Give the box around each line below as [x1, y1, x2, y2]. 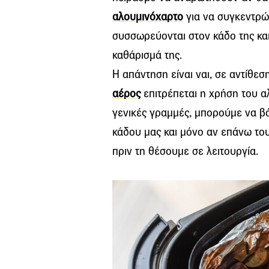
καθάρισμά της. [112, 48, 182, 62]
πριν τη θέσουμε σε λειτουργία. [112, 144, 258, 159]
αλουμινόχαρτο [112, 10, 183, 24]
